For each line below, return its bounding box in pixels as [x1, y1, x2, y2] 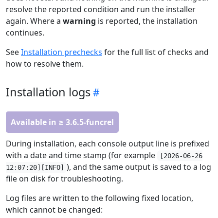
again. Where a [6, 16, 63, 27]
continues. [6, 27, 44, 38]
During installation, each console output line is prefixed [6, 138, 209, 149]
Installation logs [6, 84, 91, 100]
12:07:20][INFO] [6, 163, 64, 172]
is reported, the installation [96, 16, 198, 27]
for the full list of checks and [102, 47, 209, 58]
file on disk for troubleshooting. [6, 173, 123, 184]
